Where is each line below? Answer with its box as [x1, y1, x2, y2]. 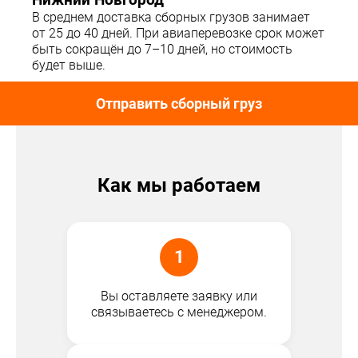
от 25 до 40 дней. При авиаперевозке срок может [32, 26, 324, 42]
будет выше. [32, 58, 105, 74]
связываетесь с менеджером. [91, 304, 267, 320]
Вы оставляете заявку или [101, 288, 257, 304]
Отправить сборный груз [96, 95, 262, 113]
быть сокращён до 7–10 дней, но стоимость [32, 42, 292, 58]
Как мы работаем [97, 174, 261, 197]
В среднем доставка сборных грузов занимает [32, 10, 310, 26]
